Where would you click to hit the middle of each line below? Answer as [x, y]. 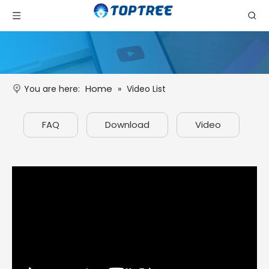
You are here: [52, 89]
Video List [146, 89]
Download [127, 125]
